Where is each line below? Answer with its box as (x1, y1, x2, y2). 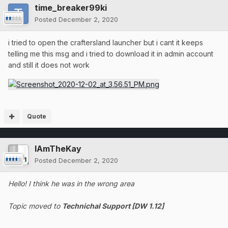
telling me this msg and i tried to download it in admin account (8, 49, 213, 59)
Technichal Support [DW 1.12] (62, 201, 164, 210)
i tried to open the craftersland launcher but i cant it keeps (8, 38, 203, 47)
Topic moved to (8, 201, 62, 210)
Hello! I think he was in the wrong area (8, 179, 134, 188)
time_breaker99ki (35, 3, 107, 13)
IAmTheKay (35, 143, 81, 154)
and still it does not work (8, 61, 90, 70)
